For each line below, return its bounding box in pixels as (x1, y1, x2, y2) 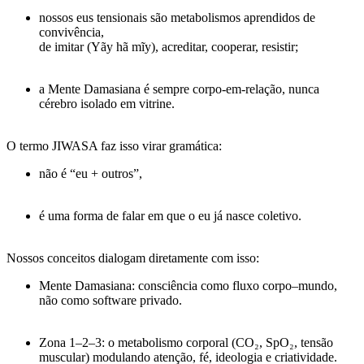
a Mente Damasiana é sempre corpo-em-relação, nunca (39, 82, 319, 97)
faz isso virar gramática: (97, 139, 222, 154)
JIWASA (52, 139, 97, 154)
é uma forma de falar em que (39, 209, 188, 223)
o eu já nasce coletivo (188, 209, 298, 223)
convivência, (39, 25, 104, 40)
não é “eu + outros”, (39, 167, 142, 181)
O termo (6, 139, 52, 154)
